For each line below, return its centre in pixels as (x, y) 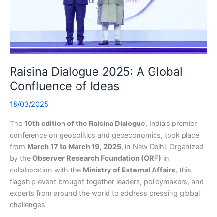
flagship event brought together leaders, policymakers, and (107, 182)
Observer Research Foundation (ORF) (97, 159)
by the (21, 159)
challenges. (28, 205)
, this (183, 170)
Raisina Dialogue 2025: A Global (96, 71)
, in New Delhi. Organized (162, 147)
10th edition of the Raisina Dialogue (85, 124)
